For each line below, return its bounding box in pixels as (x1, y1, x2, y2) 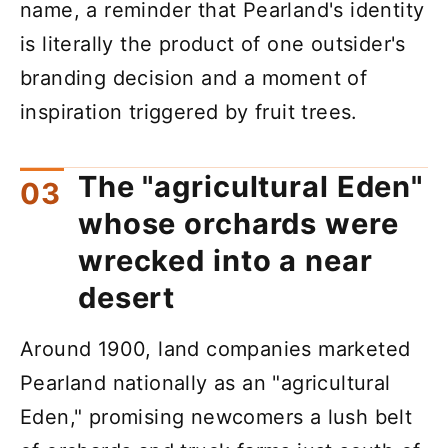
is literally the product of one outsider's (20, 31, 406, 56)
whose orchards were (78, 206, 399, 242)
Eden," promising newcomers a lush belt (20, 405, 413, 430)
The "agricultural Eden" (78, 169, 424, 205)
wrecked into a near (78, 243, 373, 279)
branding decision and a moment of (20, 65, 368, 90)
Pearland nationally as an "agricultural (20, 371, 391, 396)
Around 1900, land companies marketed (20, 337, 411, 362)
